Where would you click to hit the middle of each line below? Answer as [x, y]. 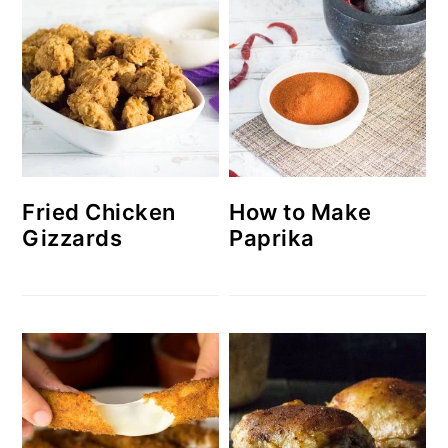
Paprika [272, 237]
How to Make [300, 211]
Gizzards [72, 238]
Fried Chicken [99, 212]
